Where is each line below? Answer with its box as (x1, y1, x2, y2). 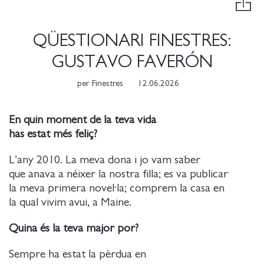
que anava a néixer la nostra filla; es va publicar (9, 168, 228, 180)
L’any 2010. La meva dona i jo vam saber (9, 154, 200, 166)
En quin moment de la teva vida (9, 114, 156, 126)
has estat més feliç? (9, 128, 97, 140)
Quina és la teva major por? (9, 222, 138, 234)
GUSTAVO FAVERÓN (51, 53, 213, 71)
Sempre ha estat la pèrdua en (9, 248, 146, 260)
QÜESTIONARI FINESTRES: (32, 32, 232, 49)
